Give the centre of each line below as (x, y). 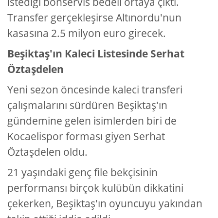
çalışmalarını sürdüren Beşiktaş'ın (87, 105)
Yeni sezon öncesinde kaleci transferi (95, 90)
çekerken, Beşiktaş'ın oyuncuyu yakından (105, 204)
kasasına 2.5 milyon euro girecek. (87, 33)
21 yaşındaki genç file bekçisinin (82, 173)
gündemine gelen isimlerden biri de (92, 121)
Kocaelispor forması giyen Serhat (86, 136)
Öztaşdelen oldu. (47, 152)
